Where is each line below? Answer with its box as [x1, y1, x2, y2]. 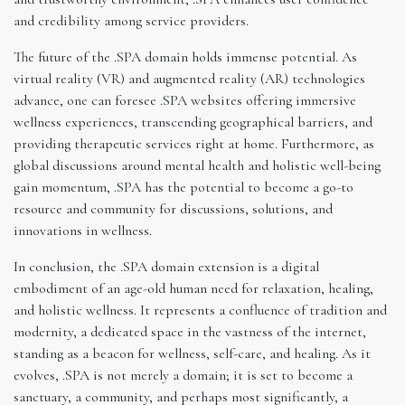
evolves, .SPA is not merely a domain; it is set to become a [14, 365, 353, 384]
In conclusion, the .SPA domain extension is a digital [14, 257, 319, 276]
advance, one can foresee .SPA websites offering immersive [14, 90, 356, 109]
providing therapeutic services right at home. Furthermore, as [14, 134, 374, 153]
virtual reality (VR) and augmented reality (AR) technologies [14, 69, 365, 88]
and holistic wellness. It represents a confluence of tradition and [14, 300, 387, 319]
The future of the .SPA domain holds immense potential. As [14, 47, 357, 66]
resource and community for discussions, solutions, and [14, 199, 333, 218]
